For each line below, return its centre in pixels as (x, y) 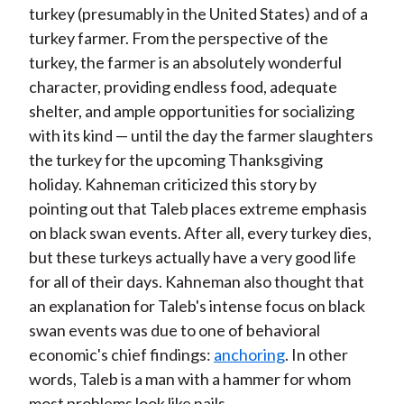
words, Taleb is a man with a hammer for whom (189, 379)
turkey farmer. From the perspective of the (178, 38)
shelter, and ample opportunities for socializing (191, 111)
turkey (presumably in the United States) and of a (198, 14)
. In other (316, 355)
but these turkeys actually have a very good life (192, 257)
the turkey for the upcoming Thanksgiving (175, 160)
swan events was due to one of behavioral (174, 331)
